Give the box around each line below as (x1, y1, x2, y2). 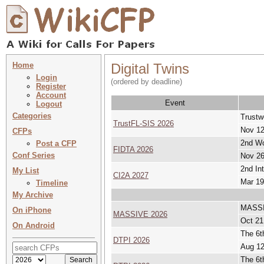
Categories (12, 111, 51, 120)
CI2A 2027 (113, 171, 148, 180)
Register (36, 82, 66, 91)
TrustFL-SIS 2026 (113, 119, 174, 128)
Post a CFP (36, 139, 77, 148)
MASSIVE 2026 (113, 210, 167, 219)
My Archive (12, 190, 53, 199)
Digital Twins (111, 61, 189, 77)
